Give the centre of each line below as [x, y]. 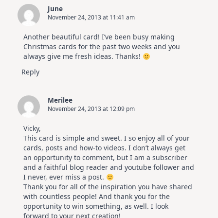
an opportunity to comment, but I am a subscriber [105, 158]
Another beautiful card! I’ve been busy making [99, 37]
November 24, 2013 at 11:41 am [91, 18]
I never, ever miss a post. [65, 177]
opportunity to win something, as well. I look [96, 206]
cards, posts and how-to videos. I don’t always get [104, 148]
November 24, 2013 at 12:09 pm [91, 109]
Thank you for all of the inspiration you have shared [108, 187]
